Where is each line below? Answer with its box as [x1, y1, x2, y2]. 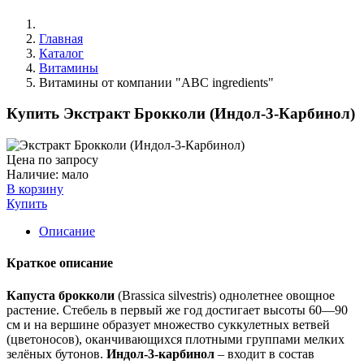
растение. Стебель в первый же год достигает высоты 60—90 [6, 302, 348, 317]
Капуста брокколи [6, 288, 115, 302]
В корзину [6, 182, 63, 197]
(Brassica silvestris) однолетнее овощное [115, 288, 335, 302]
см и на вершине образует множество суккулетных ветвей [6, 317, 330, 331]
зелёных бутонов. [6, 346, 106, 361]
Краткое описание [6, 256, 113, 271]
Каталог [39, 45, 84, 60]
